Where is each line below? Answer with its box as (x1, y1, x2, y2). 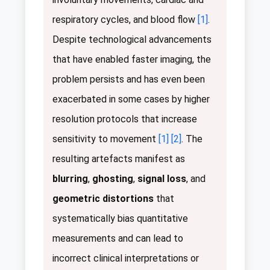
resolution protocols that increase (52, 113, 197, 125)
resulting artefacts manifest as (52, 152, 185, 165)
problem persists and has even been (52, 73, 205, 85)
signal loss (137, 172, 186, 184)
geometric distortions (52, 192, 154, 204)
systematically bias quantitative (52, 212, 188, 224)
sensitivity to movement (52, 133, 159, 145)
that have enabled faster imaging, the (52, 53, 211, 65)
